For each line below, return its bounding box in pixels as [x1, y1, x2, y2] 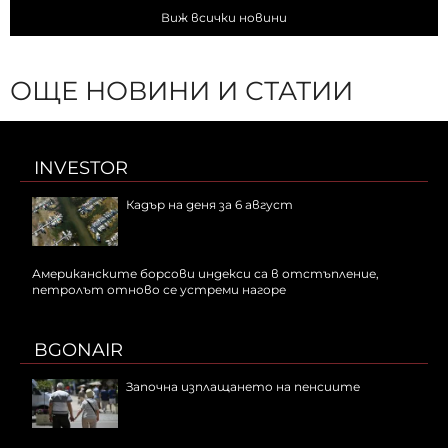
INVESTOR [34, 157, 128, 180]
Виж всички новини [161, 10, 287, 26]
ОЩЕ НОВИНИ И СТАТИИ [10, 75, 353, 108]
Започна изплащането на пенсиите [126, 379, 360, 395]
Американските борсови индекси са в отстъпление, [32, 266, 379, 282]
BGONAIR [34, 339, 123, 362]
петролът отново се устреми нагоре [32, 282, 286, 298]
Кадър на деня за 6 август [126, 197, 293, 213]
